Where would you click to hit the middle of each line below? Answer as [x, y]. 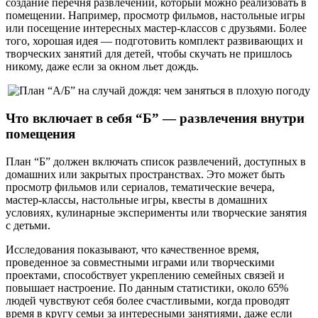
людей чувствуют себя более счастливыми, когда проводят [148, 300]
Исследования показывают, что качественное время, [132, 249]
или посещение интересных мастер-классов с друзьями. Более [156, 28]
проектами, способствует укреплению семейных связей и [145, 275]
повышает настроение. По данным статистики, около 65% [147, 287]
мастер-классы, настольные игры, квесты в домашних [137, 199]
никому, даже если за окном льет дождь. [102, 67]
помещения [40, 133]
